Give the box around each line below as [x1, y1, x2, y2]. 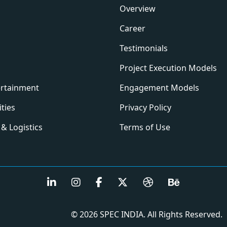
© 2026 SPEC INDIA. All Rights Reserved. [71, 209, 222, 220]
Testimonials [120, 43, 168, 54]
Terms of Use [120, 122, 170, 133]
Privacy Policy [120, 102, 171, 113]
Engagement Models [120, 82, 199, 93]
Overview [120, 3, 156, 14]
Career [120, 23, 145, 34]
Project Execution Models [120, 62, 217, 73]
